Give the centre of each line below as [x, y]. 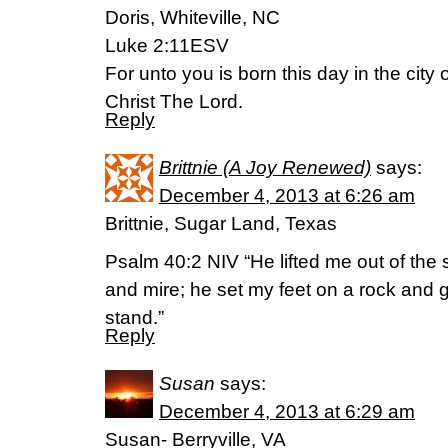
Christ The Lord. [174, 101]
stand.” [134, 317]
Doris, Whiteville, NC [192, 17]
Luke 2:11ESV [167, 45]
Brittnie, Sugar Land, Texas [221, 223]
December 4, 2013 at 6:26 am [287, 195]
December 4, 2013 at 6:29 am [287, 411]
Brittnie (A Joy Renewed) [265, 167]
